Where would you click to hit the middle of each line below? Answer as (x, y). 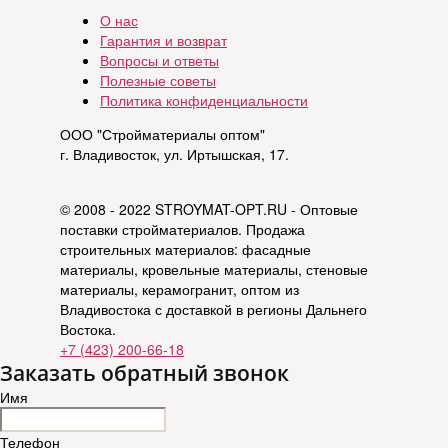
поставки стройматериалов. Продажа (182, 229)
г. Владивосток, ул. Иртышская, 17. (174, 154)
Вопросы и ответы (159, 60)
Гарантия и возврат (163, 40)
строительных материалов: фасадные (185, 249)
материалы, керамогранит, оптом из (179, 289)
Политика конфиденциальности (204, 100)
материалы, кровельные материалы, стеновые (214, 269)
